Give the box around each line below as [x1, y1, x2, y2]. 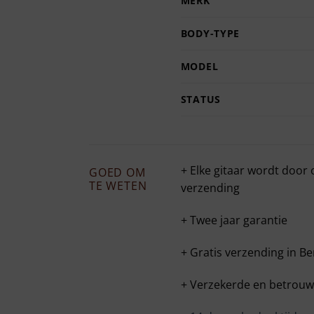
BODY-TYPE [180, 27, 240, 41]
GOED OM [89, 165, 146, 181]
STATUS [180, 93, 221, 107]
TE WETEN [89, 178, 147, 194]
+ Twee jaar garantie [180, 212, 287, 228]
